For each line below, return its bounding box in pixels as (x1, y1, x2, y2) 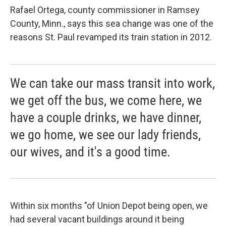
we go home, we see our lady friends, (10, 127, 201, 142)
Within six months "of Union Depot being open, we (10, 200, 208, 211)
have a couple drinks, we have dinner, (10, 109, 201, 125)
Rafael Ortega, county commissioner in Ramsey (10, 4, 200, 15)
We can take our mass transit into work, (10, 75, 215, 91)
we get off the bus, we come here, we (10, 92, 202, 108)
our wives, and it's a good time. (10, 144, 171, 159)
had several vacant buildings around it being (10, 213, 184, 224)
